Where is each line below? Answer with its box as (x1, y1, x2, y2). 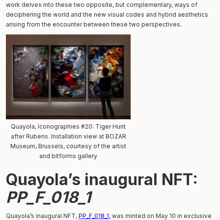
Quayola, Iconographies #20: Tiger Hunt (11, 122, 126, 130)
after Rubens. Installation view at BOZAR (10, 132, 126, 140)
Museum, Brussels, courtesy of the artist (10, 142, 126, 150)
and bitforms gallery (39, 152, 97, 160)
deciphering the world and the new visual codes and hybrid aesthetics (6, 10, 208, 18)
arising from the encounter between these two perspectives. (6, 20, 182, 28)
